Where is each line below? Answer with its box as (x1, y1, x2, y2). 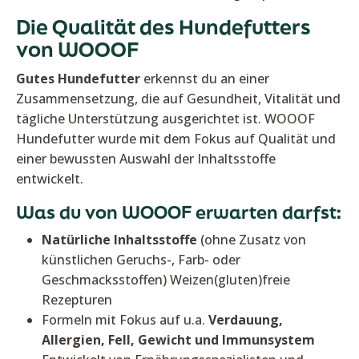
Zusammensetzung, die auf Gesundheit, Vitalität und (16, 90, 341, 108)
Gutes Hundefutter (16, 70, 140, 88)
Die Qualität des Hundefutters (16, 14, 311, 41)
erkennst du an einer (140, 70, 269, 88)
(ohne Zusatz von (197, 231, 306, 249)
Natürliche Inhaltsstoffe (42, 231, 197, 249)
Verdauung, (208, 311, 283, 329)
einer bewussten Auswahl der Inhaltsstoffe (16, 150, 276, 168)
